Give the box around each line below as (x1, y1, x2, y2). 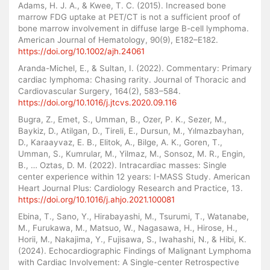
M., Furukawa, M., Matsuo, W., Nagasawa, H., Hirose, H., (18, 223, 237, 233)
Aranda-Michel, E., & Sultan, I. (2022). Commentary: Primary (18, 63, 252, 74)
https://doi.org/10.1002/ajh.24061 (18, 46, 145, 57)
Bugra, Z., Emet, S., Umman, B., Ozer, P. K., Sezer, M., (18, 115, 227, 125)
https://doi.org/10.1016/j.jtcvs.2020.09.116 (18, 98, 177, 108)
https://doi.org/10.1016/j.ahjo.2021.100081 (18, 195, 175, 205)
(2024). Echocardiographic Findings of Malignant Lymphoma (18, 246, 251, 256)
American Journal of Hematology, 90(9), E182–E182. (18, 35, 218, 45)
